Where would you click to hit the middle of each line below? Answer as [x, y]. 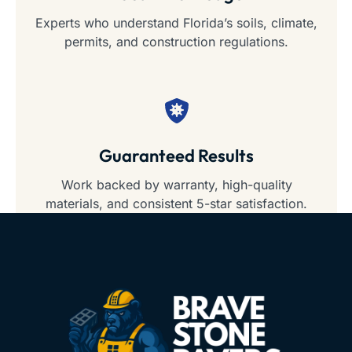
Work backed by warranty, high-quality [176, 184]
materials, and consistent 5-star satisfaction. [176, 203]
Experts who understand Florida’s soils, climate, [176, 22]
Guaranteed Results [176, 155]
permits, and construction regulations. [176, 41]
